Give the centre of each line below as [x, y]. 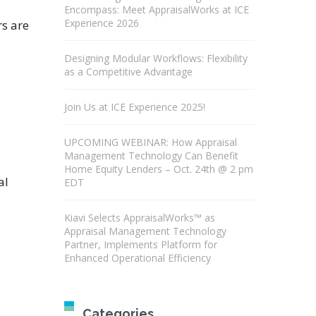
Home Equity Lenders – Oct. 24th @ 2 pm [159, 169]
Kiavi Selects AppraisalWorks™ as [140, 218]
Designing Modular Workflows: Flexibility [156, 58]
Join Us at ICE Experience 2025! [135, 107]
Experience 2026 [102, 23]
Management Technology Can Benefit [151, 156]
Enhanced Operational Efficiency [138, 258]
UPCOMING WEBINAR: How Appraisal [151, 142]
